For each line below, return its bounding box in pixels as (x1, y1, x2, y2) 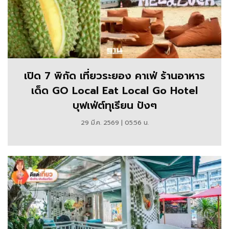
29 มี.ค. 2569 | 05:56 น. (80, 118, 149, 128)
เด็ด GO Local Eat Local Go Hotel (31, 83, 198, 99)
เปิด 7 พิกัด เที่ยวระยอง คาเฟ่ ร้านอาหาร (24, 68, 205, 84)
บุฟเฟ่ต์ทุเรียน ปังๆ (72, 98, 157, 113)
